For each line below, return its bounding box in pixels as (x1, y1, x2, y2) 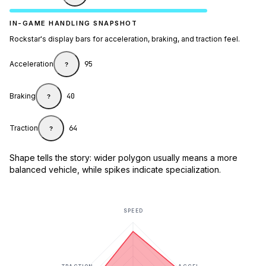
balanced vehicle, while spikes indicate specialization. (9, 164, 221, 175)
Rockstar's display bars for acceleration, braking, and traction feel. (9, 34, 240, 44)
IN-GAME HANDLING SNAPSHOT (9, 19, 138, 28)
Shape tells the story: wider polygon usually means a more (9, 153, 237, 163)
